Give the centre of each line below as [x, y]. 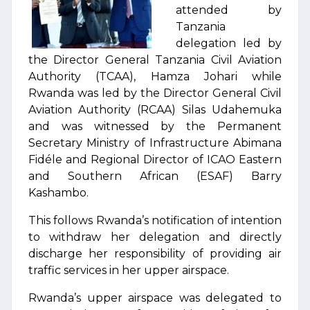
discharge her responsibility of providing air [155, 254]
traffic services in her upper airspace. [129, 270]
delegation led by [229, 43]
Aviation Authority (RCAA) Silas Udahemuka [155, 110]
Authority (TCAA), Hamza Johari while [155, 76]
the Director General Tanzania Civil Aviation [155, 60]
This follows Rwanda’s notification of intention [155, 220]
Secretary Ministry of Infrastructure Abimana [155, 143]
